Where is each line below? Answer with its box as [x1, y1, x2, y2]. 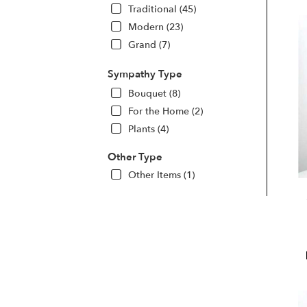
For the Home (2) [128, 104, 203, 118]
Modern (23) [128, 20, 183, 34]
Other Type [108, 149, 162, 164]
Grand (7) [128, 38, 170, 51]
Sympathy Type [108, 66, 182, 81]
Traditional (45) [128, 2, 196, 16]
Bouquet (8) [128, 86, 180, 100]
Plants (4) [128, 122, 169, 136]
